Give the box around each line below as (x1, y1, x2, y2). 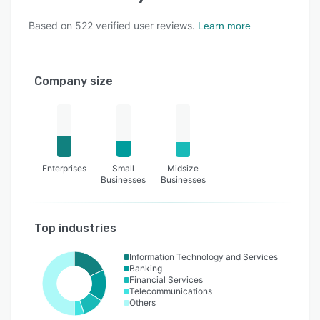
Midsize (167, 163, 199, 174)
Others (129, 297, 156, 309)
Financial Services (129, 274, 203, 286)
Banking (129, 263, 162, 274)
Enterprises (41, 163, 86, 174)
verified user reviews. (93, 19, 195, 32)
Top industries (34, 221, 116, 236)
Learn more (198, 20, 251, 32)
